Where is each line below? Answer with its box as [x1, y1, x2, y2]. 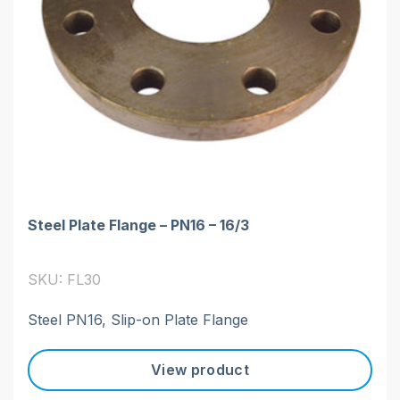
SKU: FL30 [28, 270, 101, 288]
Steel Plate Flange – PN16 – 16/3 [28, 215, 249, 234]
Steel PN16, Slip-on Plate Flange [28, 310, 248, 329]
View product [151, 361, 249, 379]
